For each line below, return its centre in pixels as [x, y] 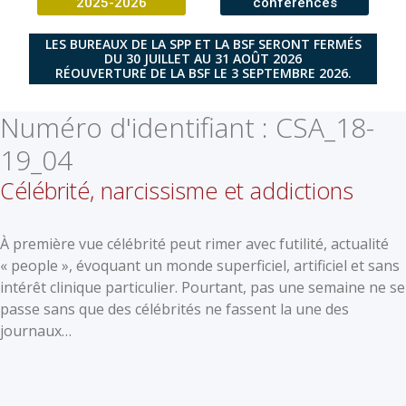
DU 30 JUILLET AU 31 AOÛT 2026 [203, 58]
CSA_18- [325, 127]
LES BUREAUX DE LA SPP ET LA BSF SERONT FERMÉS [203, 43]
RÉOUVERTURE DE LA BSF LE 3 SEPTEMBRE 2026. [203, 72]
